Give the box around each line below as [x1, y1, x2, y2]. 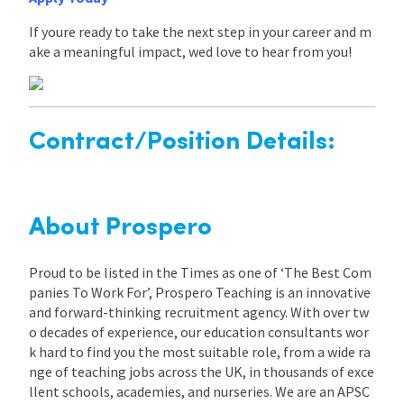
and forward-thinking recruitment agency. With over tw [29, 302, 369, 321]
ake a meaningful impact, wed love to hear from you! [29, 41, 352, 60]
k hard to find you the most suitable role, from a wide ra [29, 342, 371, 361]
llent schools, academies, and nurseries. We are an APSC [29, 381, 370, 400]
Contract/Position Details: [29, 129, 335, 155]
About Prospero [29, 215, 212, 241]
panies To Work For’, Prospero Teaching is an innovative [29, 282, 371, 301]
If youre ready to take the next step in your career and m [29, 22, 372, 41]
